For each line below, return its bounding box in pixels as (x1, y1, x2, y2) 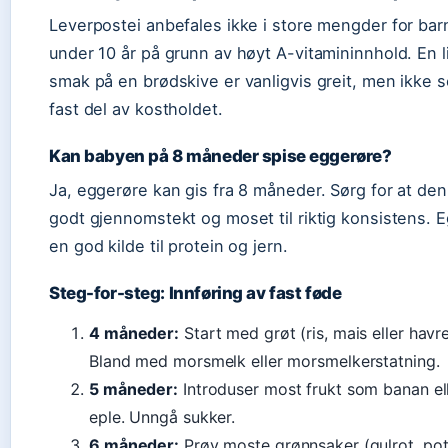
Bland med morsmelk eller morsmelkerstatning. (89, 351, 440, 371)
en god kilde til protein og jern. (49, 236, 288, 256)
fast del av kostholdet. (49, 99, 223, 119)
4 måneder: (89, 323, 179, 343)
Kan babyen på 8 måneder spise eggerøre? (49, 146, 392, 166)
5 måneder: (89, 379, 178, 399)
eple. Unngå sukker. (89, 407, 236, 427)
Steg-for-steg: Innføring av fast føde (49, 283, 342, 303)
